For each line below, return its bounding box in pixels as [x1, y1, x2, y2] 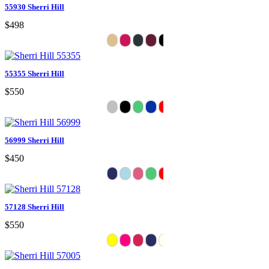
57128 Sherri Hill [5, 202, 64, 211]
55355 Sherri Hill [5, 68, 64, 78]
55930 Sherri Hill [5, 2, 64, 11]
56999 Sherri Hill [5, 135, 64, 145]
